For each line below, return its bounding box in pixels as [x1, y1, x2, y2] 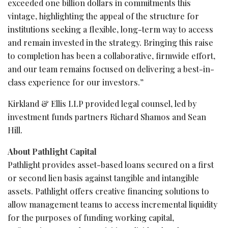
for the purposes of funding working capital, [8, 212, 174, 223]
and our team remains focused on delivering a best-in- [8, 63, 214, 74]
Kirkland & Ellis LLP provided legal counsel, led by [8, 98, 196, 109]
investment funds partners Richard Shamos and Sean [8, 111, 206, 122]
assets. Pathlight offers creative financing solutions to [8, 185, 209, 196]
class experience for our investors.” [8, 76, 144, 88]
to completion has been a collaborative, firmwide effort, [8, 50, 215, 61]
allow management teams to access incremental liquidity [8, 198, 217, 210]
